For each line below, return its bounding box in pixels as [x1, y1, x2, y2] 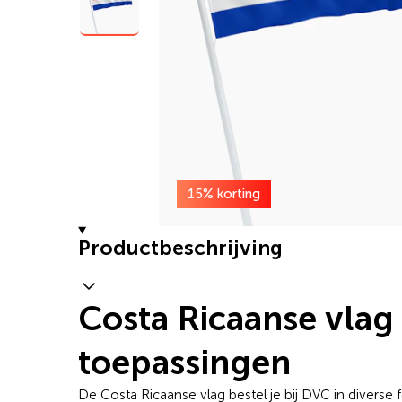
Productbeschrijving [78, 235, 283, 261]
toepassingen [78, 342, 291, 384]
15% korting [188, 186, 260, 202]
